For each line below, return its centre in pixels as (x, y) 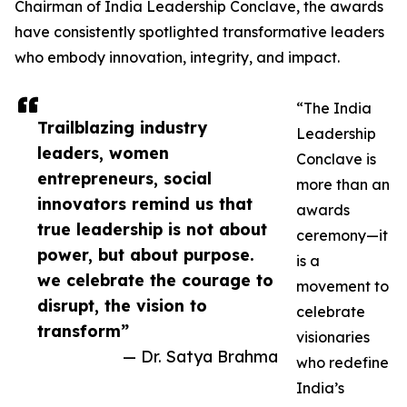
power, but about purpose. (146, 255)
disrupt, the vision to (122, 306)
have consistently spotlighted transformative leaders (199, 32)
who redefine (342, 363)
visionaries (333, 338)
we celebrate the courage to (155, 280)
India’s (320, 388)
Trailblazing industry (122, 128)
